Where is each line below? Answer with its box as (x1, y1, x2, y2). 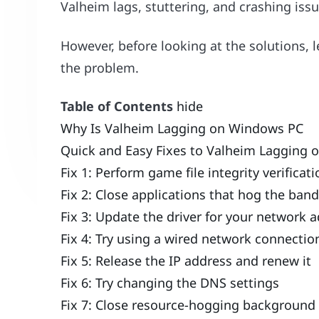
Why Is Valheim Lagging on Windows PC (61, 119, 304, 137)
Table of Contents (61, 97, 174, 115)
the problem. (61, 58, 140, 76)
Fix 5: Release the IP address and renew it (61, 251, 312, 269)
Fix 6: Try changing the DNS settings (61, 273, 280, 291)
